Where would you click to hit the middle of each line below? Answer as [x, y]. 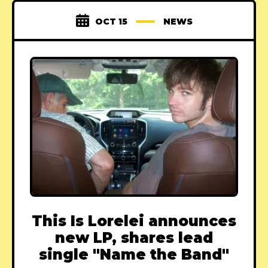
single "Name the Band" [134, 254]
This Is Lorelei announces [134, 221]
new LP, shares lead [134, 237]
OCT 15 [111, 21]
